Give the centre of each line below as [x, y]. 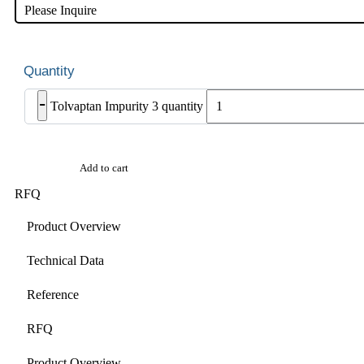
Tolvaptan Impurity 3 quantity [127, 106]
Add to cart [104, 168]
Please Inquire [61, 11]
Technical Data [65, 260]
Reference [53, 294]
